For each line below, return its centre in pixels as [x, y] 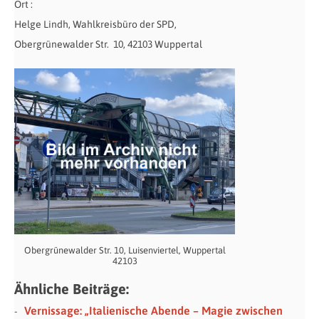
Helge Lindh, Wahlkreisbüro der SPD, [95, 25]
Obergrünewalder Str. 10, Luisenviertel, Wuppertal [125, 250]
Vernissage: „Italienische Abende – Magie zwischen [153, 310]
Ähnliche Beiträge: [72, 288]
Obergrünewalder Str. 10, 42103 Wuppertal [108, 45]
